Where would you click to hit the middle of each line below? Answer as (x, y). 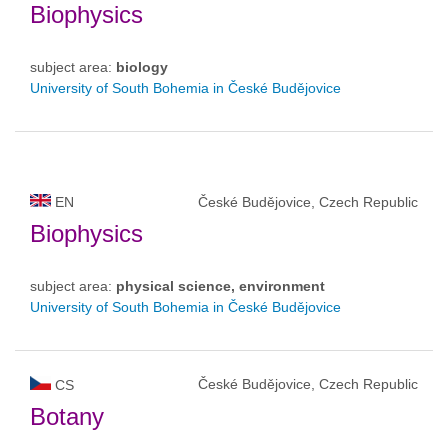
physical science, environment (220, 286)
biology (142, 67)
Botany (67, 417)
